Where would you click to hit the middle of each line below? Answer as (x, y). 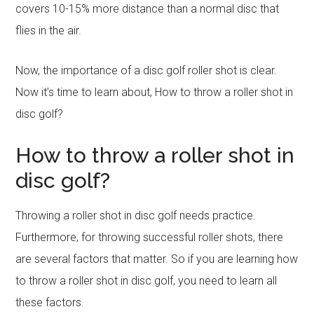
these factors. (50, 302)
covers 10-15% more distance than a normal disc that (148, 9)
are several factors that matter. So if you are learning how (157, 259)
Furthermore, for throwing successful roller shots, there (150, 237)
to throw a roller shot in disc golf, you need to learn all (146, 281)
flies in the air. (49, 30)
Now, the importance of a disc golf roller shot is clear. (146, 70)
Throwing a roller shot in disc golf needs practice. (136, 216)
